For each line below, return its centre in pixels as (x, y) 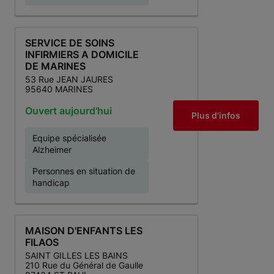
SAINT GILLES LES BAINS (76, 255)
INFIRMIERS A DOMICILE (82, 54)
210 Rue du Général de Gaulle (84, 265)
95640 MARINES (59, 89)
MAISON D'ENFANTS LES (84, 231)
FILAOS (42, 242)
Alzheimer (52, 150)
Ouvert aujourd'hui (68, 111)
